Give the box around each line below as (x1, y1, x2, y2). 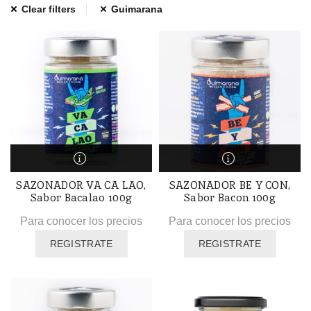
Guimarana (111, 3, 162, 15)
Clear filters (22, 3, 76, 15)
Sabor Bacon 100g (184, 190, 276, 204)
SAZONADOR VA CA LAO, (16, 178, 146, 192)
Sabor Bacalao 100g (30, 190, 133, 204)
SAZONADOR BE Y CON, (169, 178, 291, 192)
